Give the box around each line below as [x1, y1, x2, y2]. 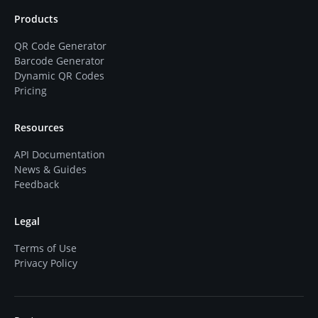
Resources [14, 121, 64, 134]
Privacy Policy [14, 256, 77, 270]
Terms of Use [14, 241, 77, 255]
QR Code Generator [14, 39, 106, 53]
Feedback [14, 177, 59, 191]
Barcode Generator [14, 54, 104, 67]
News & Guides [14, 163, 87, 176]
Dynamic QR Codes [14, 69, 104, 82]
